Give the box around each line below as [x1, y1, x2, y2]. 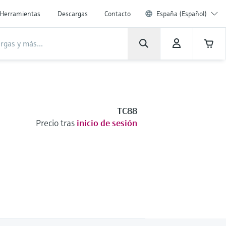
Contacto [104, 9, 131, 18]
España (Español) [156, 9, 207, 18]
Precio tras [35, 117, 75, 129]
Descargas [58, 9, 88, 18]
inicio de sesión [76, 117, 137, 129]
